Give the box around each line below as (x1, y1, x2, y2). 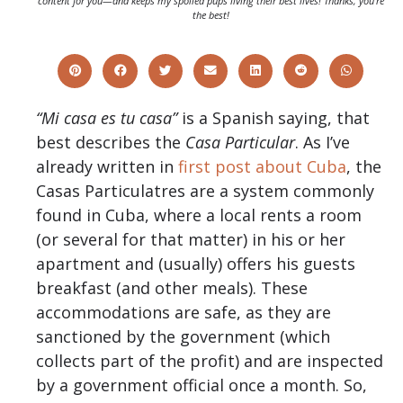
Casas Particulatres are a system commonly (36, 180, 374, 202)
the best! (192, 8, 229, 22)
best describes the (36, 131, 185, 154)
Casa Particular (185, 131, 295, 154)
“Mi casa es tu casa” (36, 107, 177, 130)
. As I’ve (295, 131, 350, 154)
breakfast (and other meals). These (36, 277, 308, 300)
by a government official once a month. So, (36, 374, 367, 397)
